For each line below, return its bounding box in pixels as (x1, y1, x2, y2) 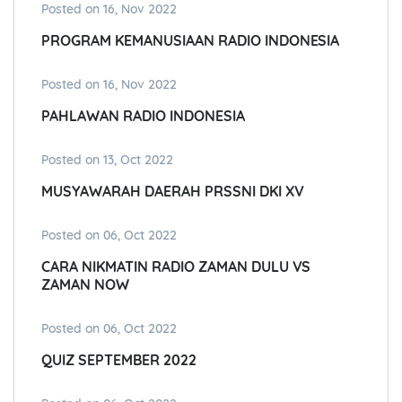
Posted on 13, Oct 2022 (41, 152, 173, 169)
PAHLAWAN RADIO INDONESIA (41, 107, 245, 126)
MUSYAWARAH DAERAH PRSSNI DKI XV (41, 182, 304, 201)
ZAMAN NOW (41, 275, 129, 294)
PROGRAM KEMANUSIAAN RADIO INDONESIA (41, 31, 340, 50)
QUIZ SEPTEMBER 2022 (41, 351, 197, 370)
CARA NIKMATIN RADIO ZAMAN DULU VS (41, 258, 311, 276)
